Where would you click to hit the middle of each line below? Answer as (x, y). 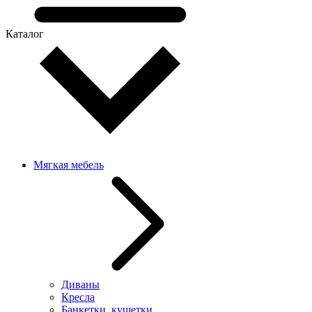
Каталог (25, 34)
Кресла (78, 297)
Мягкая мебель (69, 165)
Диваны (80, 284)
